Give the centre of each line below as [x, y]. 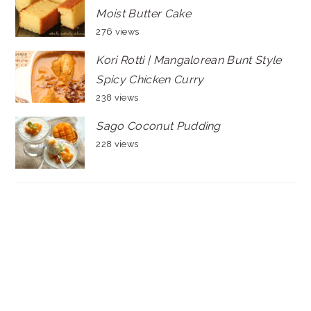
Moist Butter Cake [143, 14]
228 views [117, 144]
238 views [117, 98]
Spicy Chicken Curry [150, 80]
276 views [118, 32]
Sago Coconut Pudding [158, 126]
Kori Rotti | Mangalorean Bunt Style [189, 60]
